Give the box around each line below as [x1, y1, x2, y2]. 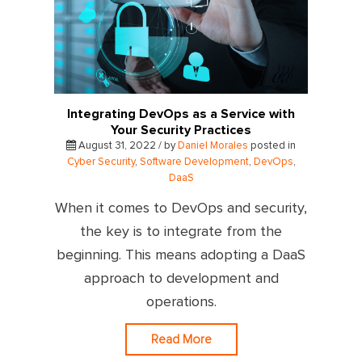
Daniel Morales [178, 140, 248, 151]
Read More [150, 332, 212, 346]
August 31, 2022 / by [76, 140, 178, 151]
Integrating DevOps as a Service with [67, 107, 295, 120]
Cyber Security [66, 156, 135, 167]
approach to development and [83, 271, 279, 286]
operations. [145, 294, 217, 309]
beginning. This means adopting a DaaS [57, 247, 305, 263]
